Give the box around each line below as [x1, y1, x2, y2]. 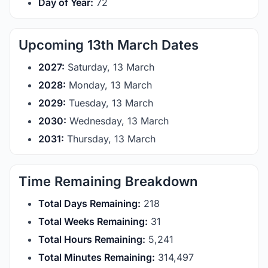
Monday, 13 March [66, 79, 152, 91]
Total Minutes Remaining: [38, 251, 155, 263]
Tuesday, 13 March [66, 97, 153, 109]
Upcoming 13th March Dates [19, 37, 199, 53]
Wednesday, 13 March [66, 115, 169, 127]
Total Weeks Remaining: [38, 215, 148, 227]
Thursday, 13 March [64, 133, 156, 145]
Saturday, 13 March [65, 61, 154, 73]
